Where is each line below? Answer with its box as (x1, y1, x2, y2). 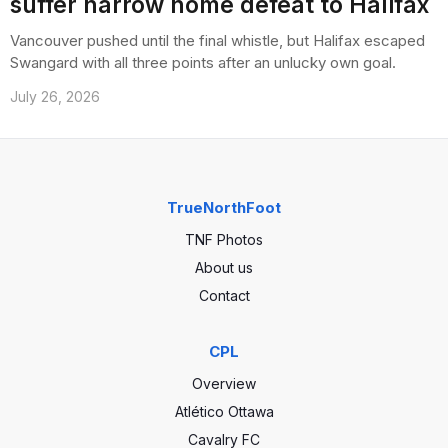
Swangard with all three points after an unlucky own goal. (10, 53, 396, 73)
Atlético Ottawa (174, 403, 274, 421)
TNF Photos (185, 231, 263, 249)
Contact (198, 287, 250, 305)
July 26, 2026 (10, 88, 100, 106)
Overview (192, 375, 256, 393)
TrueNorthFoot (167, 198, 281, 218)
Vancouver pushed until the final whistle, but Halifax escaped (10, 31, 425, 51)
